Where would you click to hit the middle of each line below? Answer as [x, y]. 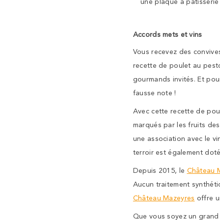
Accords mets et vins [167, 34]
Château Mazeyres [164, 198]
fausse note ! [154, 93]
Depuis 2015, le [160, 170]
